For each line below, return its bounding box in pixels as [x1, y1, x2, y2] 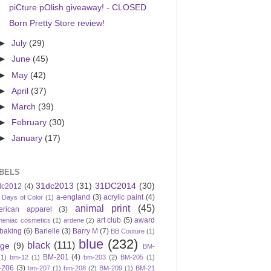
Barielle [34, 226, 60, 235]
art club [96, 215, 121, 224]
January [11, 134, 45, 143]
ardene [63, 216, 84, 224]
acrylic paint [103, 192, 144, 201]
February [11, 117, 50, 127]
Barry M [73, 226, 98, 235]
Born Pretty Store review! [8, 19, 105, 28]
